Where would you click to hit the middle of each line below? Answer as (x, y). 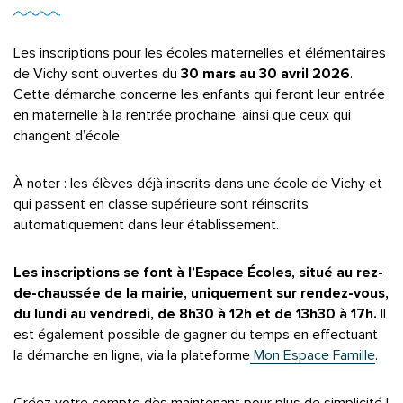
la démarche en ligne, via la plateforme (132, 355)
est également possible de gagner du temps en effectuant (196, 335)
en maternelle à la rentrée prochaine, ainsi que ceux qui (182, 115)
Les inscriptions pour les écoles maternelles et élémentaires (200, 53)
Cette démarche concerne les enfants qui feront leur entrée (199, 94)
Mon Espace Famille (313, 355)
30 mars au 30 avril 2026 (265, 74)
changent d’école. (68, 136)
